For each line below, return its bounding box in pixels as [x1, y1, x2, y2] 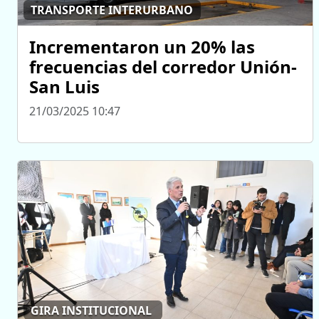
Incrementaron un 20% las [29, 34, 255, 58]
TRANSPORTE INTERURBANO [31, 2, 194, 19]
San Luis [29, 74, 100, 98]
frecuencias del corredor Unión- [29, 54, 297, 78]
